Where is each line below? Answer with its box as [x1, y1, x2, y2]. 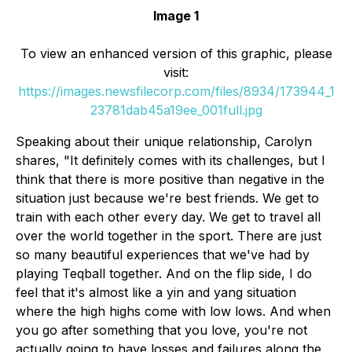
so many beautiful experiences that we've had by [16, 247, 310, 263]
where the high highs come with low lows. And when [16, 303, 331, 320]
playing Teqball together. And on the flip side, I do [16, 266, 312, 282]
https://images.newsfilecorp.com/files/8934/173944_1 [17, 83, 335, 100]
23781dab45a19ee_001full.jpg [90, 102, 262, 119]
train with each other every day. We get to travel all [16, 209, 321, 225]
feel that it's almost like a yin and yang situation [16, 284, 296, 301]
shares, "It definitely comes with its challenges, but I [16, 152, 325, 169]
